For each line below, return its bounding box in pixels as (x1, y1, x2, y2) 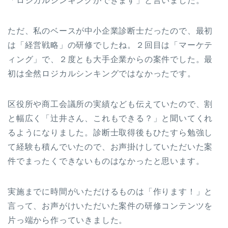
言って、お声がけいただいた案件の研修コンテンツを (8, 202, 213, 211)
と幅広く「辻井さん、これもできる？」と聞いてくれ (8, 114, 213, 123)
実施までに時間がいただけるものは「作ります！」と (8, 187, 213, 196)
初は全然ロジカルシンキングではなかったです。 (8, 69, 196, 78)
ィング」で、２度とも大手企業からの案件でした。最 (8, 55, 213, 64)
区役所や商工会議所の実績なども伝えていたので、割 (8, 100, 213, 109)
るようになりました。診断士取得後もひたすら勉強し (8, 128, 213, 137)
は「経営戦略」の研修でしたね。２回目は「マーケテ (8, 41, 213, 50)
